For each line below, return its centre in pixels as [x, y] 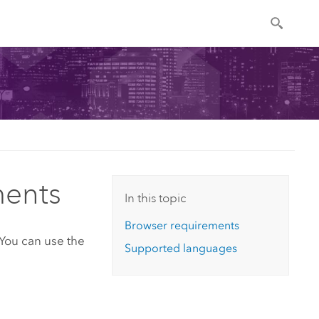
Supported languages [181, 249]
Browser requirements [182, 225]
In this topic [156, 198]
